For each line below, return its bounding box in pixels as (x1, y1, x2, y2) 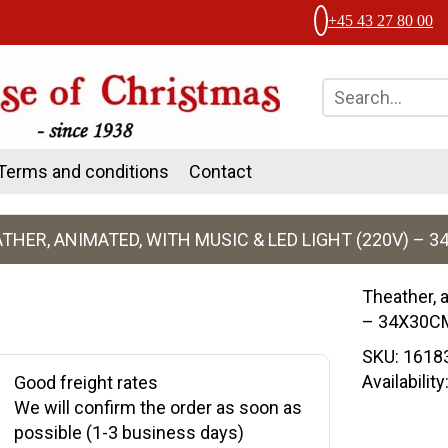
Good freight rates (13, 372, 158, 393)
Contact (189, 161, 252, 182)
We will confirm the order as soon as (13, 397, 302, 418)
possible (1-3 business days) (13, 422, 244, 443)
